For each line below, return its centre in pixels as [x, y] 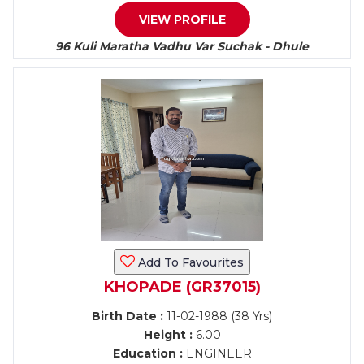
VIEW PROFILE [182, 19]
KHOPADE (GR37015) [182, 287]
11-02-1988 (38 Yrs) [218, 316]
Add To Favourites [189, 262]
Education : [147, 353]
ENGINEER [217, 353]
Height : [168, 335]
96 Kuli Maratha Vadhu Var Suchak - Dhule [182, 46]
